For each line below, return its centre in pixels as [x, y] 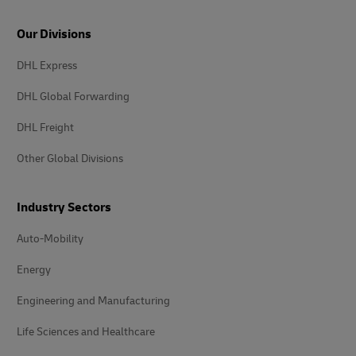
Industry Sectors [64, 207]
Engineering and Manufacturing [93, 301]
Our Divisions [54, 34]
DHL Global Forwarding [73, 97]
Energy [34, 270]
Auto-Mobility [50, 239]
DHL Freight [45, 128]
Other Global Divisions [70, 159]
